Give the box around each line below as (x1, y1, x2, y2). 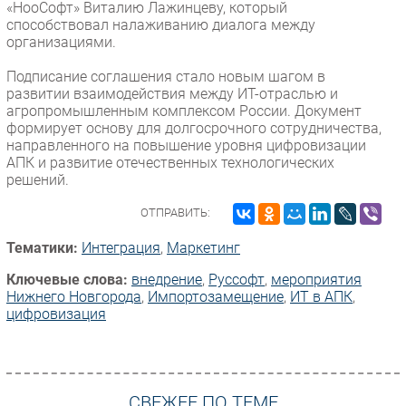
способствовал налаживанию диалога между (6, 15, 315, 34)
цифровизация (6, 304, 106, 323)
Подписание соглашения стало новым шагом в (6, 67, 325, 85)
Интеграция (82, 238, 160, 256)
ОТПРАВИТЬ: (140, 205, 210, 219)
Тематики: (6, 238, 78, 256)
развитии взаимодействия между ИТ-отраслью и (6, 84, 338, 102)
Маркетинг (167, 238, 240, 256)
